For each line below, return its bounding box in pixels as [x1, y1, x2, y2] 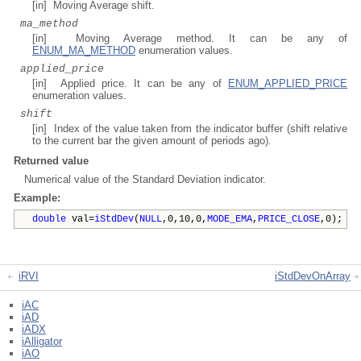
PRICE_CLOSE [258, 214, 320, 225]
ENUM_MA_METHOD [32, 44, 135, 56]
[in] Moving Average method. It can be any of [32, 32, 347, 44]
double [32, 214, 66, 225]
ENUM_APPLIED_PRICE [228, 77, 347, 89]
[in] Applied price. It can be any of [32, 77, 228, 89]
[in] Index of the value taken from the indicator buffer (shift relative [32, 122, 347, 135]
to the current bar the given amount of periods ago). [32, 135, 272, 147]
